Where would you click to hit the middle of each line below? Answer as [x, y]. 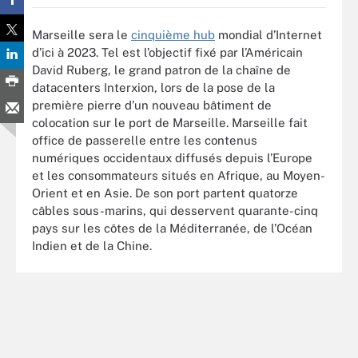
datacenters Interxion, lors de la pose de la [153, 87]
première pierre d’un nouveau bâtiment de [152, 105]
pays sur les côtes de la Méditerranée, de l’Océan [172, 228]
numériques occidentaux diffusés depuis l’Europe [172, 157]
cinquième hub [173, 34]
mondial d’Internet [268, 34]
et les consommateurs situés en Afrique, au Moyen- [179, 175]
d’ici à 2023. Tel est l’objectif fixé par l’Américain [167, 52]
